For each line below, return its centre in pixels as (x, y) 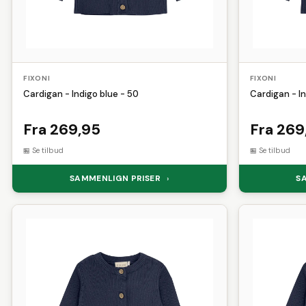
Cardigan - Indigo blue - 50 (81, 94)
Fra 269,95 (62, 129)
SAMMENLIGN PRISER (116, 178)
